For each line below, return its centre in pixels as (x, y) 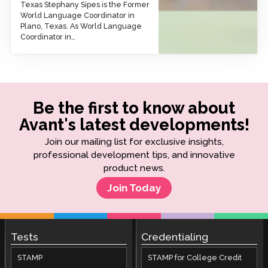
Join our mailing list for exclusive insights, (134, 141)
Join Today (134, 188)
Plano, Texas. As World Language (81, 26)
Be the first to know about (134, 107)
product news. (134, 168)
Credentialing (175, 237)
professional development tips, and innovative (134, 155)
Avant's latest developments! (134, 124)
